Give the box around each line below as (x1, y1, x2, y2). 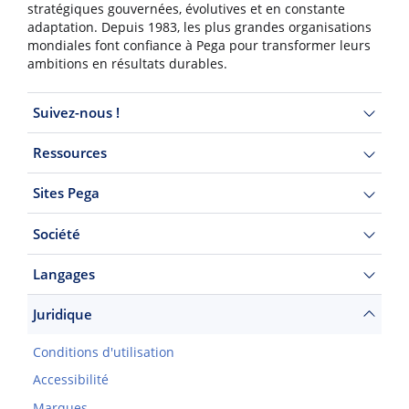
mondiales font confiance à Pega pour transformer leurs (27, 37, 371, 55)
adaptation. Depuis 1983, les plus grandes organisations (27, 19, 372, 37)
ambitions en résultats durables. (27, 56, 227, 73)
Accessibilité (32, 372, 109, 389)
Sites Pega (32, 184, 100, 203)
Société (32, 224, 80, 243)
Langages (32, 264, 95, 283)
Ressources (32, 143, 107, 163)
